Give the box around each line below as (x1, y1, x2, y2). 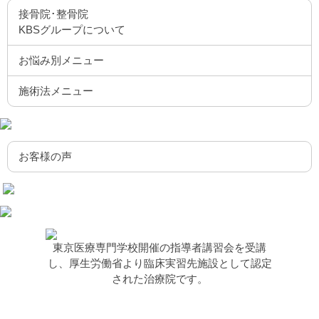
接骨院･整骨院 (19, 8, 89, 20)
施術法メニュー (19, 85, 94, 97)
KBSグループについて (19, 23, 126, 36)
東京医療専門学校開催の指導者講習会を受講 (53, 241, 266, 253)
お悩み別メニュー (19, 54, 105, 66)
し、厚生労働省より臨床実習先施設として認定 (47, 257, 272, 269)
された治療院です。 (111, 273, 208, 285)
